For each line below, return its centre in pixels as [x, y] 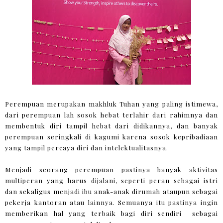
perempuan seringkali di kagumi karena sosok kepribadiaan [111, 136]
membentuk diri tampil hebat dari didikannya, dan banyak [111, 125]
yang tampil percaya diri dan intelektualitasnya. [87, 147]
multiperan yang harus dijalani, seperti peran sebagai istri [111, 180]
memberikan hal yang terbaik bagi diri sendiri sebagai [111, 213]
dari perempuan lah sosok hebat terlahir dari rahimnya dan [111, 114]
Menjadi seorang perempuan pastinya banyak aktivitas [111, 169]
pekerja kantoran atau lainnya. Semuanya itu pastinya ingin [111, 202]
